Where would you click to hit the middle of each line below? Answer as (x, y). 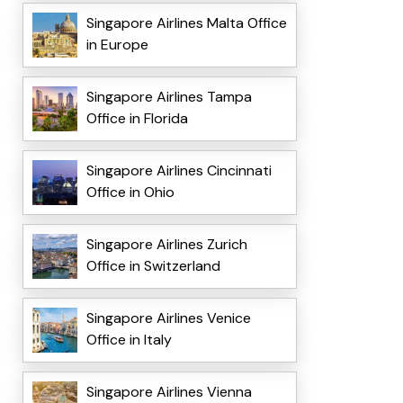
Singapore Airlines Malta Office (186, 23)
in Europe (117, 45)
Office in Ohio (130, 193)
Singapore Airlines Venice (168, 318)
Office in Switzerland (153, 266)
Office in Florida (137, 119)
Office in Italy (129, 340)
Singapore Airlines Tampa (169, 97)
